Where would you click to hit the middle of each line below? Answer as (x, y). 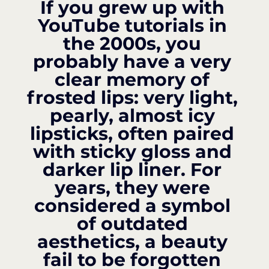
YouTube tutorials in (134, 25)
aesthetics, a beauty (134, 241)
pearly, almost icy (134, 115)
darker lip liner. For (134, 169)
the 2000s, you (134, 43)
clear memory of (134, 79)
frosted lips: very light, (134, 97)
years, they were (134, 187)
